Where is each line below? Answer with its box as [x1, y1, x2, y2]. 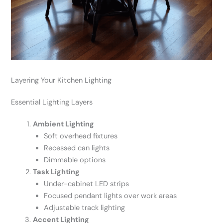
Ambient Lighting [33, 119, 95, 129]
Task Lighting [33, 167, 80, 177]
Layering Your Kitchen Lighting [11, 76, 112, 86]
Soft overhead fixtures [44, 131, 118, 141]
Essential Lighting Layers [11, 98, 93, 108]
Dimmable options [44, 155, 106, 165]
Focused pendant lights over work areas [44, 191, 177, 201]
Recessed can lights [44, 143, 110, 153]
